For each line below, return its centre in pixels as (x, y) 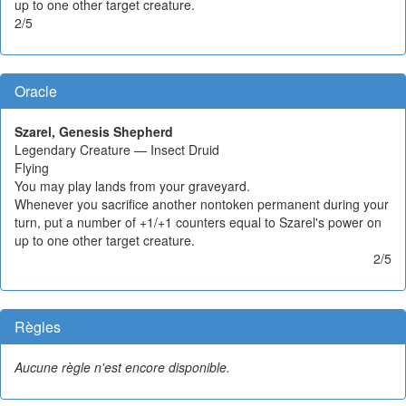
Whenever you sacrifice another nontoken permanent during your (202, 204)
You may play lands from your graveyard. (132, 186)
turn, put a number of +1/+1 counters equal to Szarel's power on (198, 222)
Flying (32, 168)
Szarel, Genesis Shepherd (94, 132)
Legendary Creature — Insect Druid (117, 150)
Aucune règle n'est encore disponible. (122, 367)
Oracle (36, 92)
